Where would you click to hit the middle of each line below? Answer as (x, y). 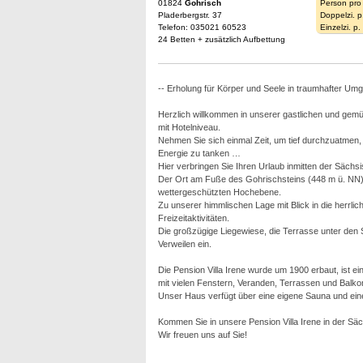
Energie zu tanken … (199, 153)
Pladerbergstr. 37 (190, 15)
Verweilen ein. (184, 244)
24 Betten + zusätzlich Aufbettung (221, 39)
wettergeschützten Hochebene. (219, 192)
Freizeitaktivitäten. (193, 218)
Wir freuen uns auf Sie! (202, 335)
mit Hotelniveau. (189, 127)
